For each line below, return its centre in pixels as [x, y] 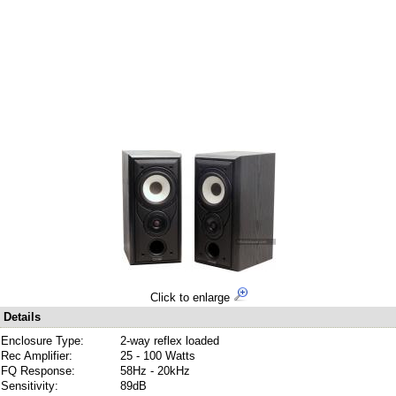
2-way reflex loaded [170, 341]
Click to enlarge [191, 297]
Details [22, 317]
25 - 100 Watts [158, 356]
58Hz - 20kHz [155, 371]
